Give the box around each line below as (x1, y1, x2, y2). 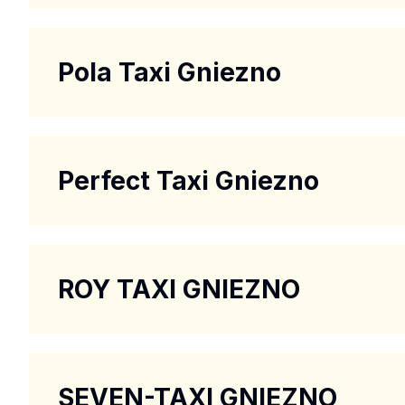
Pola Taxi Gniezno (58, 57, 281, 88)
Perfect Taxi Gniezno (58, 165, 319, 196)
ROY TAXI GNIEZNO (58, 274, 300, 305)
